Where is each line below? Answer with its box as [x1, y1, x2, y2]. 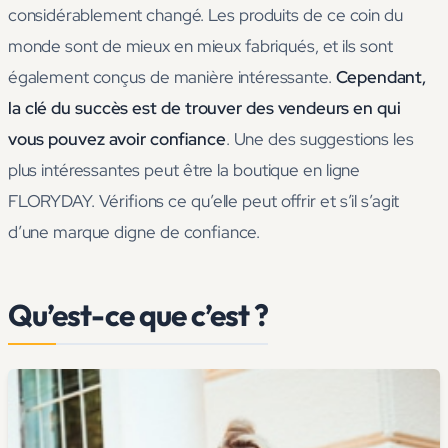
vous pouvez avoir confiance [8, 128, 226, 151]
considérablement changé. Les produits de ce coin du [8, 4, 403, 27]
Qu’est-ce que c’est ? [8, 296, 268, 335]
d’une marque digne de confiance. [8, 221, 261, 244]
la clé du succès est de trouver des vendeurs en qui [8, 97, 401, 120]
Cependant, [335, 66, 426, 89]
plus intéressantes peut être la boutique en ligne [8, 159, 361, 182]
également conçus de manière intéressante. [8, 66, 336, 89]
